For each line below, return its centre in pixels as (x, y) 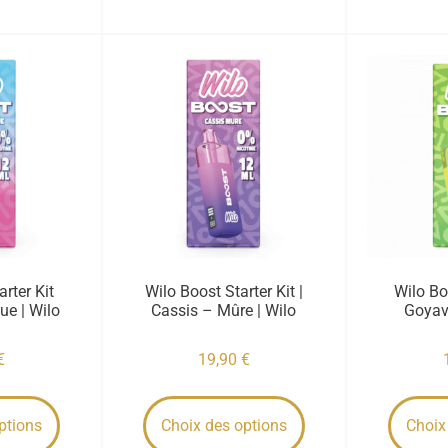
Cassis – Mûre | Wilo (224, 310)
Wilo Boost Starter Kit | (223, 291)
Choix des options (223, 425)
